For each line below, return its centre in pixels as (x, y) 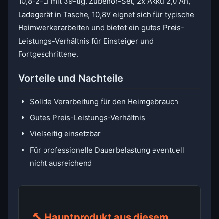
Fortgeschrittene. (48, 54)
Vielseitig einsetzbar (65, 134)
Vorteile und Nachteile (71, 78)
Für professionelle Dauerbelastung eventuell (107, 150)
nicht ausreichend (61, 163)
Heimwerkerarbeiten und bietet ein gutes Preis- (101, 28)
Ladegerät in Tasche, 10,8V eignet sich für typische (106, 14)
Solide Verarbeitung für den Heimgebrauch (104, 101)
